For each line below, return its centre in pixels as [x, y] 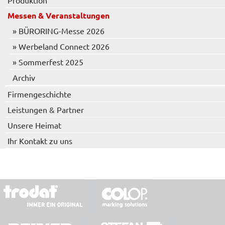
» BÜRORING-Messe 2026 [59, 31]
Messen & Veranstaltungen [59, 15]
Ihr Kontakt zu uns [40, 141]
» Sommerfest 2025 [48, 62]
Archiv [24, 77]
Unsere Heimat [34, 125]
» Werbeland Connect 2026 [61, 46]
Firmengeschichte [39, 94]
